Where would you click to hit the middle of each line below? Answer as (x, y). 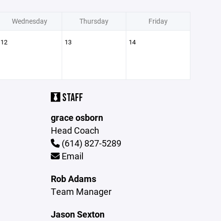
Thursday (94, 21)
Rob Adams (74, 179)
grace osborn (77, 117)
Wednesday (30, 21)
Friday (158, 21)
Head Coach (75, 130)
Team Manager (81, 191)
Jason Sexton (78, 214)
